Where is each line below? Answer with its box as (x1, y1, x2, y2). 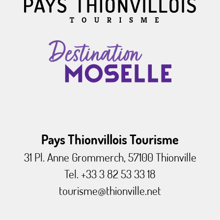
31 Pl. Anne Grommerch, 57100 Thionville (24, 150, 196, 165)
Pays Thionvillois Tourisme (41, 131, 179, 148)
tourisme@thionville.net (59, 183, 161, 198)
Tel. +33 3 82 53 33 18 (64, 166, 156, 181)
